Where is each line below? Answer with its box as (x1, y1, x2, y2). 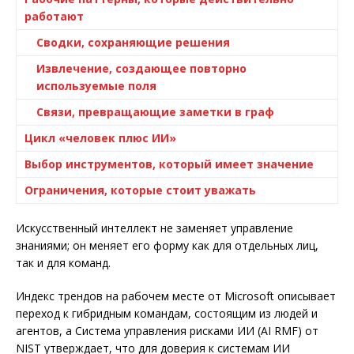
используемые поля (36, 78, 156, 93)
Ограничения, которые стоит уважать (24, 183, 256, 198)
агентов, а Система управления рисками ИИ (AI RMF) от (16, 323, 318, 338)
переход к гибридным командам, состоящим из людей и (16, 306, 318, 321)
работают (24, 9, 84, 24)
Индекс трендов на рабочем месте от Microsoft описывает (16, 288, 336, 303)
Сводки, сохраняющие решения (36, 35, 230, 50)
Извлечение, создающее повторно (36, 61, 247, 76)
